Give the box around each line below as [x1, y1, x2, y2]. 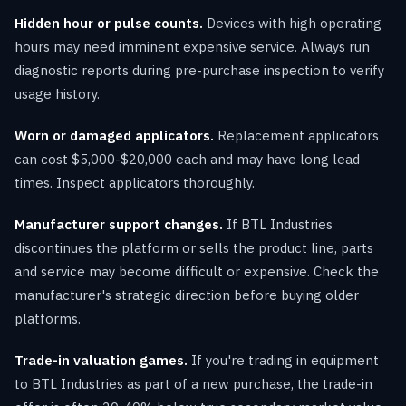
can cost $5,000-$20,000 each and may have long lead [14, 150, 360, 168]
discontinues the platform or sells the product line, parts [14, 238, 373, 256]
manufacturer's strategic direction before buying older [14, 285, 359, 304]
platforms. [14, 309, 81, 327]
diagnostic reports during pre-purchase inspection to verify [14, 61, 384, 79]
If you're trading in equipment [188, 351, 379, 369]
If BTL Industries [223, 215, 333, 233]
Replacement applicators [214, 126, 379, 144]
